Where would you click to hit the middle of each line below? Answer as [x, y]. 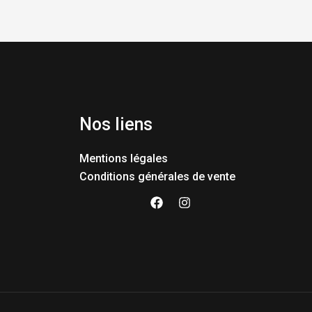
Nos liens [116, 125]
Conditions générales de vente [157, 176]
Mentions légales [123, 158]
